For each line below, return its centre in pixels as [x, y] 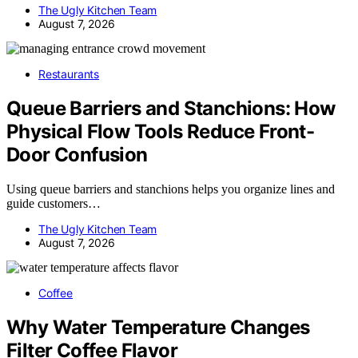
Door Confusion [77, 154]
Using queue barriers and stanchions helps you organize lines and [171, 189]
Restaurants [69, 74]
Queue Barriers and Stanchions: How [171, 108]
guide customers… [54, 203]
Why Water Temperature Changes [158, 327]
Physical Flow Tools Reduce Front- [161, 131]
